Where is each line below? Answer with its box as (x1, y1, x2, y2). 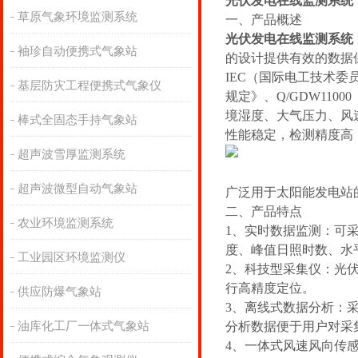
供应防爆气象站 (17, 285, 101, 298)
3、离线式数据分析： (225, 300, 347, 314)
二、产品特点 (225, 205, 302, 218)
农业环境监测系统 (17, 217, 113, 229)
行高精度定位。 (225, 281, 315, 295)
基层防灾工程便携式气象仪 (17, 79, 161, 92)
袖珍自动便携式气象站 (17, 45, 137, 58)
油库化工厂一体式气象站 (17, 320, 149, 332)
